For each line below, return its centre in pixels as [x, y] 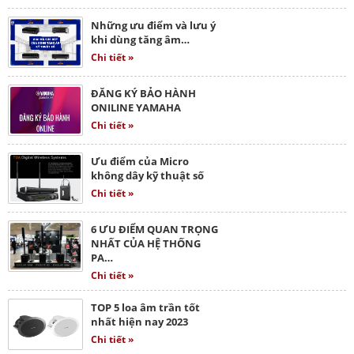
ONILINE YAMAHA [136, 107]
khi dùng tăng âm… [140, 39]
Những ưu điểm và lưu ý [153, 25]
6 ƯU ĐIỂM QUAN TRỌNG [154, 229]
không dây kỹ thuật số [147, 175]
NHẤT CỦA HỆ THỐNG [146, 243]
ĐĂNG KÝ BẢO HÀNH [143, 93]
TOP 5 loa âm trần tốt [145, 307]
